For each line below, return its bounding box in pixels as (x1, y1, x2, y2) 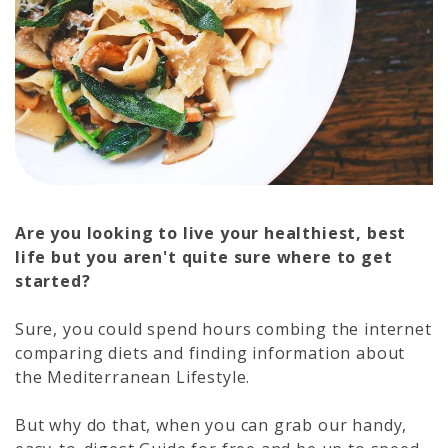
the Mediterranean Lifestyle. (15, 365, 251, 388)
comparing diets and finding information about (15, 341, 406, 364)
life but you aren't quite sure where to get (15, 245, 393, 268)
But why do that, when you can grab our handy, (15, 413, 408, 436)
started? (15, 269, 91, 292)
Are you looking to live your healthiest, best (15, 221, 407, 244)
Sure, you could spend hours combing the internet (15, 317, 432, 340)
